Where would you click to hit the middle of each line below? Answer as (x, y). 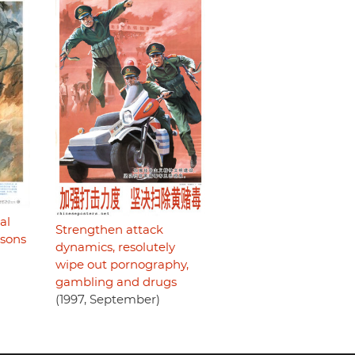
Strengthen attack (109, 230)
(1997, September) (107, 300)
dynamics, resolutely (115, 247)
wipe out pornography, (122, 265)
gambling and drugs (116, 282)
